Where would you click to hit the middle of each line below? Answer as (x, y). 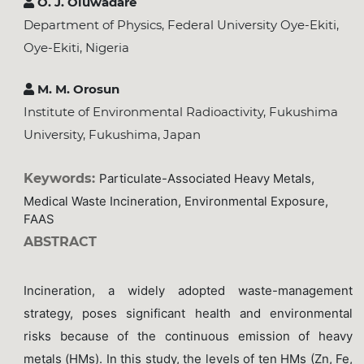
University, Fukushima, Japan (112, 135)
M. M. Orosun (76, 89)
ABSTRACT (60, 242)
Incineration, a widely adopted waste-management (188, 290)
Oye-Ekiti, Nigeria (76, 48)
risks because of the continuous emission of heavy (188, 336)
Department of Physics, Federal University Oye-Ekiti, (181, 25)
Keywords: (61, 179)
